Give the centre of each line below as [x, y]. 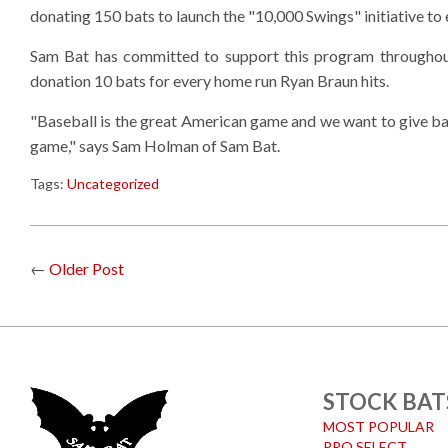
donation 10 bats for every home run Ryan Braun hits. [209, 80]
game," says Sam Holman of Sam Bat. [155, 145]
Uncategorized [113, 183]
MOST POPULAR [378, 426]
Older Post [86, 268]
